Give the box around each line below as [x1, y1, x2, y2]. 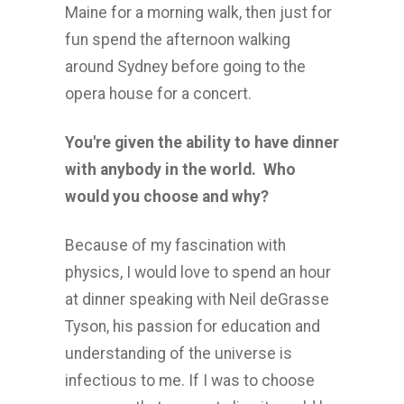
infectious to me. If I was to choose [65, 372, 315, 390]
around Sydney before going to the [65, 58, 306, 76]
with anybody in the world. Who [65, 161, 296, 179]
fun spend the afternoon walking [65, 31, 290, 49]
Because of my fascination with [65, 236, 286, 254]
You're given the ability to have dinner [65, 133, 339, 151]
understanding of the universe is [65, 344, 292, 363]
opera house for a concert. [65, 85, 252, 103]
